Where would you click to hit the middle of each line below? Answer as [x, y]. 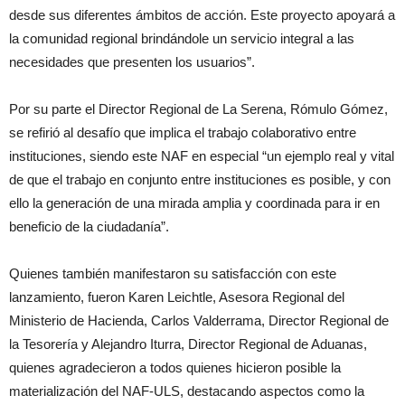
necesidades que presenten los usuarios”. [132, 61]
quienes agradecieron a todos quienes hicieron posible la [175, 367]
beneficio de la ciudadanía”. [89, 226]
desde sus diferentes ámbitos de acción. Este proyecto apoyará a [202, 14]
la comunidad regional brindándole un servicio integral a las [182, 38]
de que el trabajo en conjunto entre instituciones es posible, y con [200, 179]
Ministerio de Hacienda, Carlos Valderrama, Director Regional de [199, 320]
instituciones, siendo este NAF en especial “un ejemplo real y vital [202, 155]
